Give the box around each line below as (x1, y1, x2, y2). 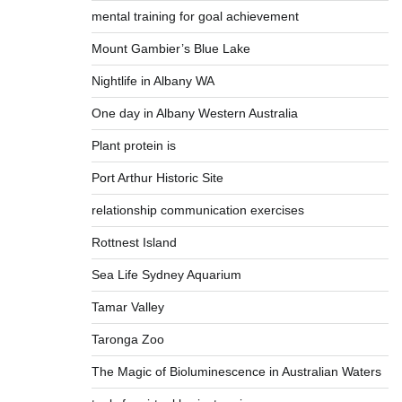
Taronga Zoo (91, 332, 164, 346)
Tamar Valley (91, 300, 164, 314)
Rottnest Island (91, 235, 177, 249)
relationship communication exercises (91, 203, 304, 217)
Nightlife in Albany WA (91, 74, 214, 88)
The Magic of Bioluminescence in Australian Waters (91, 364, 381, 379)
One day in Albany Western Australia (91, 106, 298, 120)
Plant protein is (91, 138, 176, 153)
